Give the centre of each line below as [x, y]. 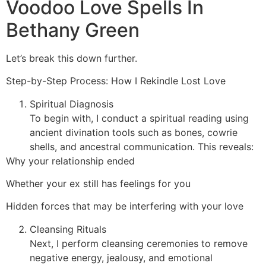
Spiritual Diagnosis [72, 104]
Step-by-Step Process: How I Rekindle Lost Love [116, 81]
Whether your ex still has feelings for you [98, 184]
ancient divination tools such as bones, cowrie [134, 132]
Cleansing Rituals [68, 229]
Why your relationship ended [70, 161]
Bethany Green [73, 30]
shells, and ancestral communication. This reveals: [142, 146]
